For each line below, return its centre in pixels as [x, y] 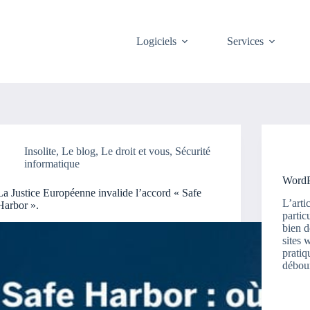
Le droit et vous [136, 151]
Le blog [79, 151]
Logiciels [157, 41]
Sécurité [193, 151]
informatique [52, 164]
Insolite [40, 151]
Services [246, 41]
